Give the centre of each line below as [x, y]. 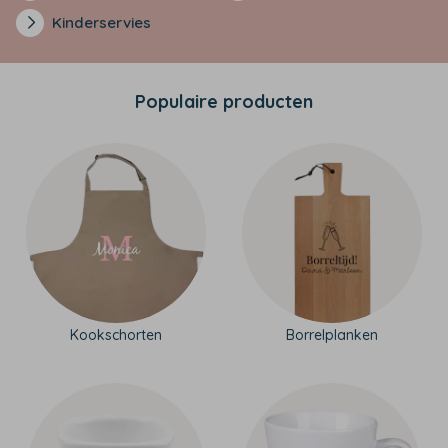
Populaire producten [224, 101]
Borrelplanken [332, 335]
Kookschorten [116, 335]
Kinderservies [101, 22]
